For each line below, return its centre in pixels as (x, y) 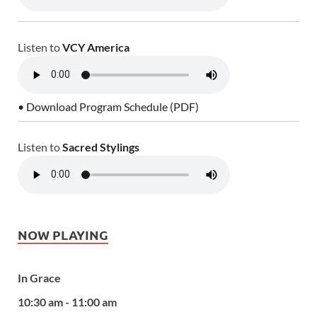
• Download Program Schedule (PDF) (108, 106)
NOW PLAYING (63, 234)
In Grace (39, 278)
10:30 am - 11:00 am (67, 302)
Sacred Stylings (101, 146)
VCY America (96, 47)
